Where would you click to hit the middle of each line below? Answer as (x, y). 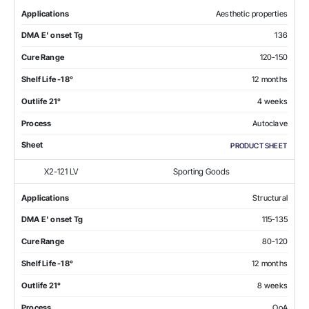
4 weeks (272, 101)
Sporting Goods (201, 171)
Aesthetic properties (252, 13)
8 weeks (272, 285)
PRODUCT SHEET (259, 145)
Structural (270, 198)
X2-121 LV (61, 171)
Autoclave (270, 123)
